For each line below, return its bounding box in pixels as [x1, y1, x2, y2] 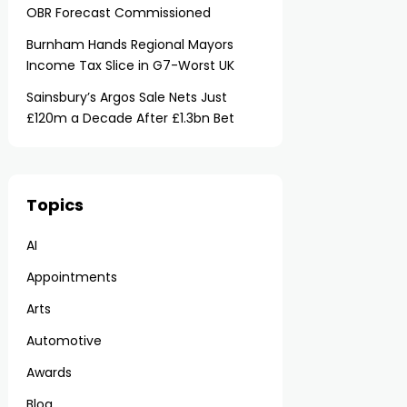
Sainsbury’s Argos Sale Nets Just [26, 88, 228, 106]
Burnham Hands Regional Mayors [26, 35, 234, 54]
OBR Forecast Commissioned [26, 4, 212, 22]
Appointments [26, 268, 118, 286]
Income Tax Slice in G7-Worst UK [26, 56, 235, 74]
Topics [26, 194, 84, 216]
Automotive [26, 332, 103, 350]
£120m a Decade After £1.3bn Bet [26, 109, 235, 127]
